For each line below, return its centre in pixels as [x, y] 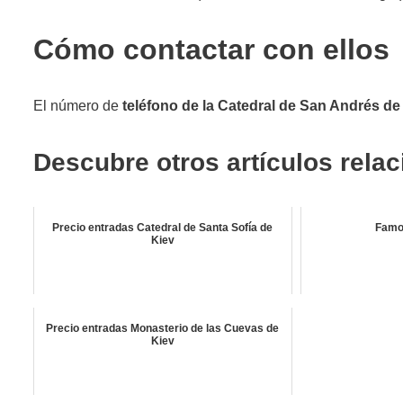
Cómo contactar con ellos [211, 49]
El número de [78, 105]
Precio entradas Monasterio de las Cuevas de [163, 328]
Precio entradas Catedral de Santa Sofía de [163, 227]
